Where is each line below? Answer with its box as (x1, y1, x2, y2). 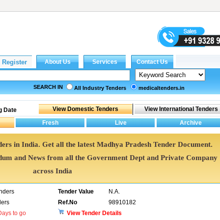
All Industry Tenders (74, 85, 126, 91)
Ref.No (58, 199, 77, 206)
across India (32, 167, 72, 175)
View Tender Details (67, 210, 122, 217)
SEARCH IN (33, 84, 63, 90)
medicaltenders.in (138, 85, 185, 91)
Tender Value (58, 188, 94, 195)
